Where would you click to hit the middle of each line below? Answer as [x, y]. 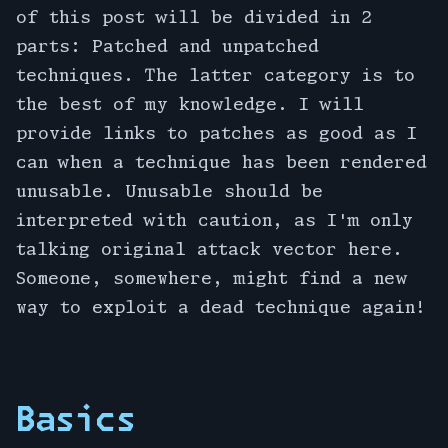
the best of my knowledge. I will [190, 103]
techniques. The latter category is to [215, 74]
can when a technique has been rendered [221, 161]
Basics [76, 419]
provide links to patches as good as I [216, 132]
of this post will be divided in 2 [194, 16]
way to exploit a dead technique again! [221, 306]
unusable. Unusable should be [169, 190]
